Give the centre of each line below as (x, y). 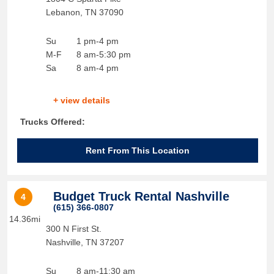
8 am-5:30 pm (103, 54)
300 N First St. (73, 229)
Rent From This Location (138, 150)
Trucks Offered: (52, 122)
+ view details (81, 100)
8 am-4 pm (97, 68)
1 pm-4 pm (97, 41)
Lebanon (63, 12)
